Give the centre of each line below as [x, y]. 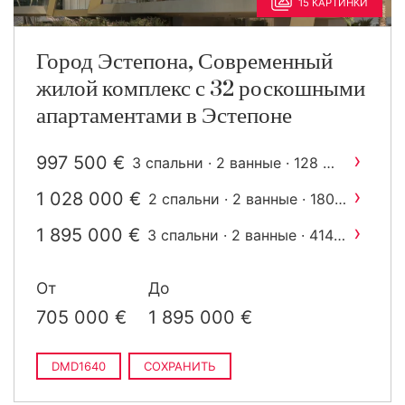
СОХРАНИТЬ [180, 366]
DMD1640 [79, 366]
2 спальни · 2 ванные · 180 [241, 199]
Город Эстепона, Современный [184, 62]
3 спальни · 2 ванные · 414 [240, 235]
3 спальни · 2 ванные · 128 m [234, 163]
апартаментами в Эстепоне [164, 116]
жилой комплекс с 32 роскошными [201, 89]
